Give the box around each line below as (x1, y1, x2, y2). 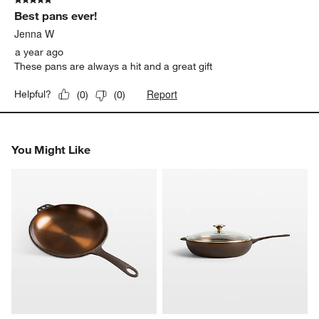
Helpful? (14, 88, 52, 101)
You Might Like (11, 142, 91, 157)
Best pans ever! (14, 9, 98, 23)
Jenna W (14, 26, 55, 41)
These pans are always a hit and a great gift (14, 60, 213, 73)
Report (147, 87, 178, 102)
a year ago (15, 46, 64, 59)
